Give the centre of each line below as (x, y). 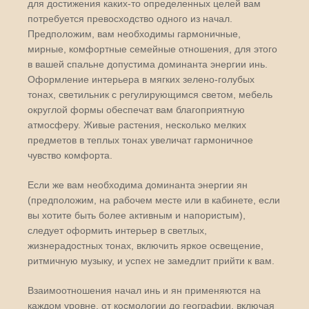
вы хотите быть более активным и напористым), (137, 215)
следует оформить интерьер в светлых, (117, 230)
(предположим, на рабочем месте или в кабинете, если (154, 200)
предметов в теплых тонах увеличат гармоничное (140, 140)
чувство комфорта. (70, 155)
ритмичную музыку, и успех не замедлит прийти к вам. (151, 261)
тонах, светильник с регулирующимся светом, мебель (150, 94)
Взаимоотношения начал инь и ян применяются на (144, 290)
